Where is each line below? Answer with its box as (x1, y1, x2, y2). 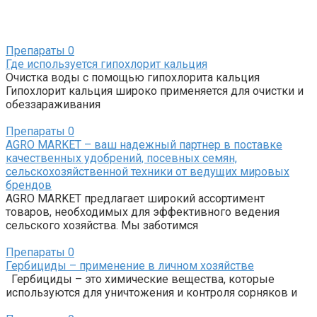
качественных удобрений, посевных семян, (6, 151, 237, 165)
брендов (6, 178, 52, 192)
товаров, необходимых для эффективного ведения (6, 204, 279, 219)
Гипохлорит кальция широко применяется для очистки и (6, 83, 304, 98)
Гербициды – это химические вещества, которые (6, 272, 275, 286)
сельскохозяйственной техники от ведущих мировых (6, 164, 289, 178)
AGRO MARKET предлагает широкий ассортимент (6, 191, 265, 205)
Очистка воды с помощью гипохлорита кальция (6, 70, 260, 84)
